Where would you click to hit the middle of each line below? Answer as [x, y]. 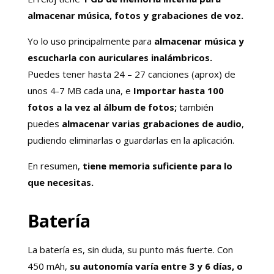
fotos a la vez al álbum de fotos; [103, 107]
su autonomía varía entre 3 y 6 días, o [156, 266]
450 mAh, [48, 266]
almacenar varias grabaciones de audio [150, 123]
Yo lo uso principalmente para [89, 41]
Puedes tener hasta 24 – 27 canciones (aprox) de [131, 74]
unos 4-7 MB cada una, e [79, 90]
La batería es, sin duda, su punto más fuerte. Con [130, 249]
